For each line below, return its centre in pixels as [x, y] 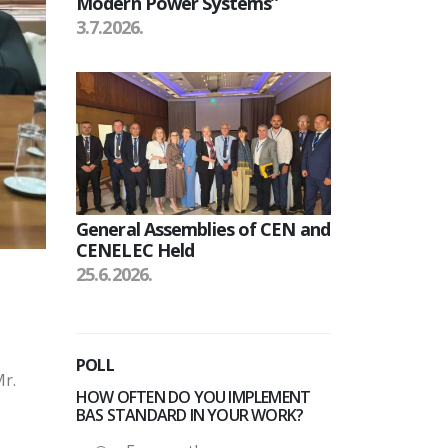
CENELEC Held [135, 250]
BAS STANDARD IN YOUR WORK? [190, 415]
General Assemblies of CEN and [203, 229]
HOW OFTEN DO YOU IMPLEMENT [193, 397]
